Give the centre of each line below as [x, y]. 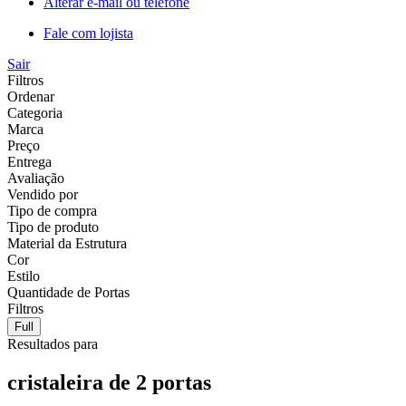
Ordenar [31, 96]
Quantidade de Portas [68, 292]
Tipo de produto [53, 227]
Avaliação [36, 178]
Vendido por [43, 194]
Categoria [35, 112]
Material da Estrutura [67, 243]
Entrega [29, 161]
